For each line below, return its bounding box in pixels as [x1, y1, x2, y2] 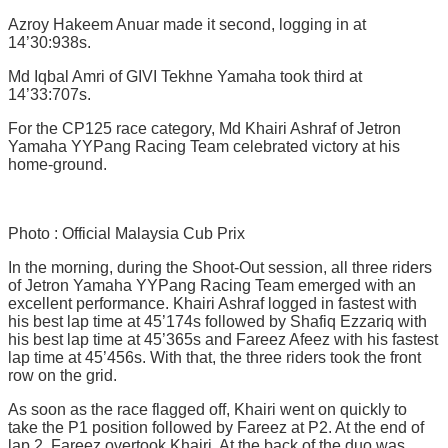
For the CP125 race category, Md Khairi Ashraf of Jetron [8, 119, 401, 137]
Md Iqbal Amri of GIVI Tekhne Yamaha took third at [8, 67, 362, 85]
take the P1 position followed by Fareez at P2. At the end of [8, 418, 424, 436]
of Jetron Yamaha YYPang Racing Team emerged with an [8, 276, 416, 294]
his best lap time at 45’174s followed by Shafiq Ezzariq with [8, 312, 427, 330]
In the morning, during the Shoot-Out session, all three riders [8, 258, 432, 276]
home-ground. [8, 155, 107, 173]
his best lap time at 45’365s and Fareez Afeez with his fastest [8, 330, 438, 348]
